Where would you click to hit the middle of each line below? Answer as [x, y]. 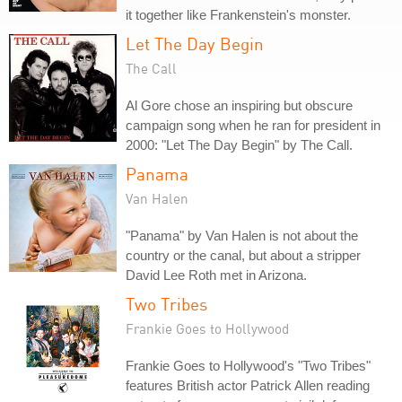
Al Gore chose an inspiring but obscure [239, 105]
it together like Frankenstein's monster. [238, 15]
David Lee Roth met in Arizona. [216, 275]
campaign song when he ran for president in [253, 125]
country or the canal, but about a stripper [243, 255]
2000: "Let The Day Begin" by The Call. [239, 145]
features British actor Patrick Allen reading [248, 385]
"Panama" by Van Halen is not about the [242, 236]
